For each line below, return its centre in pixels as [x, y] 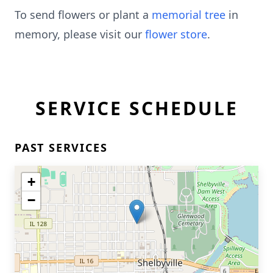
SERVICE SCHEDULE [136, 108]
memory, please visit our [80, 34]
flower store [176, 34]
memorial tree [189, 15]
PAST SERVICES [61, 147]
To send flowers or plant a [83, 15]
